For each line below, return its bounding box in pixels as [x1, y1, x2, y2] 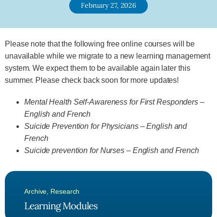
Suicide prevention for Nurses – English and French [24, 146, 199, 155]
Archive [24, 187, 47, 195]
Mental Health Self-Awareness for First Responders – [24, 98, 204, 106]
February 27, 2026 [80, 1, 137, 10]
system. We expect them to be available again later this [5, 64, 190, 72]
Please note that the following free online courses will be [5, 40, 195, 48]
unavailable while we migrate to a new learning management [5, 52, 211, 60]
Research [50, 187, 80, 195]
